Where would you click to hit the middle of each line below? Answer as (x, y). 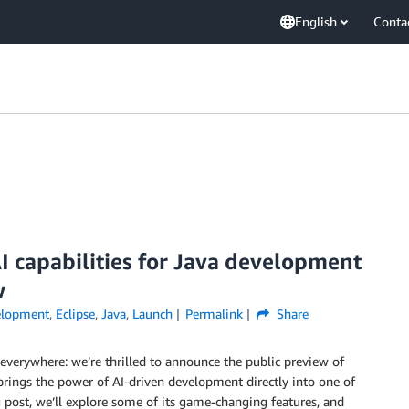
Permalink (215, 314)
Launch (152, 314)
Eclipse (75, 314)
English (316, 21)
